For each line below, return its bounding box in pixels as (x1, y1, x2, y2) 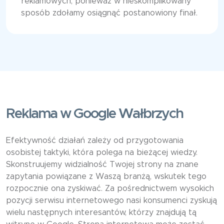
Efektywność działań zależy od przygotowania (6, 136, 183, 145)
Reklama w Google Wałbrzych (6, 107, 183, 121)
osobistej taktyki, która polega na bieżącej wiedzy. (6, 148, 197, 157)
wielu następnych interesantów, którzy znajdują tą (6, 208, 196, 217)
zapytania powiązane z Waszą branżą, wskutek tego (6, 172, 206, 181)
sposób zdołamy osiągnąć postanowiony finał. (21, 9, 197, 17)
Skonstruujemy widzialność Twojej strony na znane (6, 160, 198, 169)
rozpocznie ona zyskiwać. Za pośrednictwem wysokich (6, 184, 214, 193)
